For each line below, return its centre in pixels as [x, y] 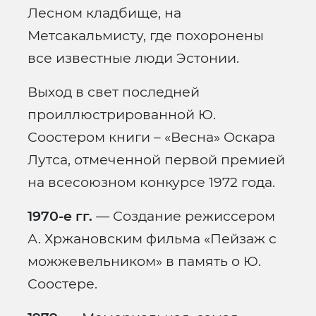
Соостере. [62, 284]
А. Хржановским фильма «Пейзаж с [152, 239]
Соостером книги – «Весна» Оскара [151, 137]
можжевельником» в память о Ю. [144, 261]
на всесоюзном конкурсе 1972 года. [151, 182]
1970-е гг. [60, 216]
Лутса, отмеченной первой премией [156, 160]
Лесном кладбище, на [104, 13]
